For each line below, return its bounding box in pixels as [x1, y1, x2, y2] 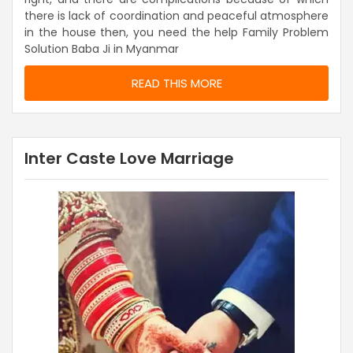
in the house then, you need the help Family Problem [24, 24, 329, 41]
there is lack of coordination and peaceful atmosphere [24, 8, 329, 24]
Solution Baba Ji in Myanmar [24, 41, 179, 58]
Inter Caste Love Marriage [24, 147, 234, 170]
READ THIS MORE [131, 75, 222, 92]
